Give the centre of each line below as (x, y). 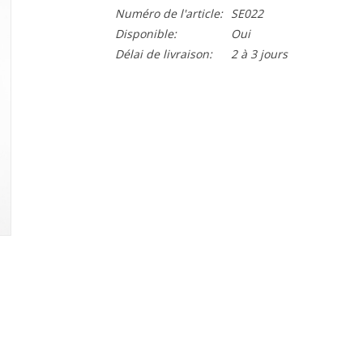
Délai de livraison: (163, 54)
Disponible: (145, 34)
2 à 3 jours (259, 54)
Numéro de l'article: (169, 13)
